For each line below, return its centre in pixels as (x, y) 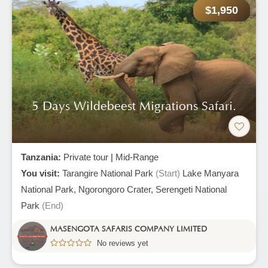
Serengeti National (191, 189)
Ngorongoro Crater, (117, 189)
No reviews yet (123, 243)
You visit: (42, 173)
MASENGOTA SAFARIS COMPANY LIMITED (129, 229)
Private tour (86, 157)
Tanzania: (42, 157)
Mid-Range (137, 157)
